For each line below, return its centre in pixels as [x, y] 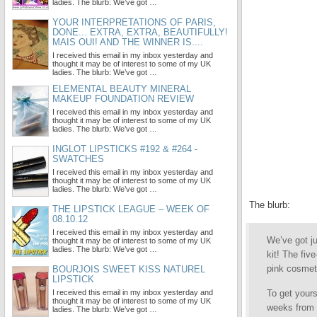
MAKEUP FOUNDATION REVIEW [123, 99]
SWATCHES [78, 159]
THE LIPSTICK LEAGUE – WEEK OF [131, 209]
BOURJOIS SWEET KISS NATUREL [129, 269]
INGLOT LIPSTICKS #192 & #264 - [125, 149]
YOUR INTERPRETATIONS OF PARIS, [134, 22]
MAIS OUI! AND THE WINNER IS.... [128, 42]
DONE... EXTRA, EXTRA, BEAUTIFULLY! [140, 32]
